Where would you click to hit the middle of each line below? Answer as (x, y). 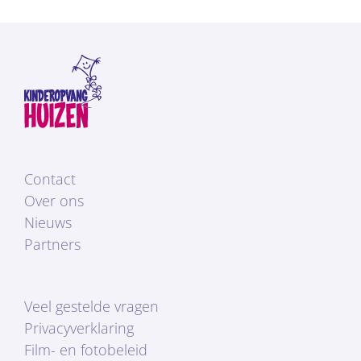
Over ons (54, 201)
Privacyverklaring (79, 328)
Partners (52, 245)
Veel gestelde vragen (91, 307)
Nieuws (48, 223)
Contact (50, 179)
